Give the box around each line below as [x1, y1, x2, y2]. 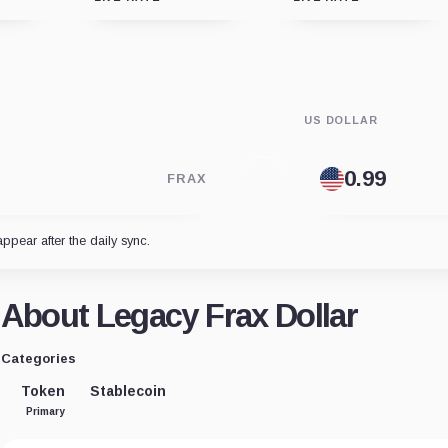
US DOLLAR [304, 113, 378, 126]
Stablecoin [89, 382, 166, 399]
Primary [25, 405, 65, 417]
